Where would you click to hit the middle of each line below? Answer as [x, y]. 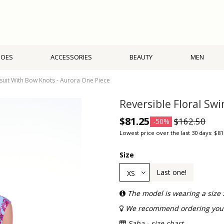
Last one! [171, 172]
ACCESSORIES [71, 57]
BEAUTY [141, 57]
